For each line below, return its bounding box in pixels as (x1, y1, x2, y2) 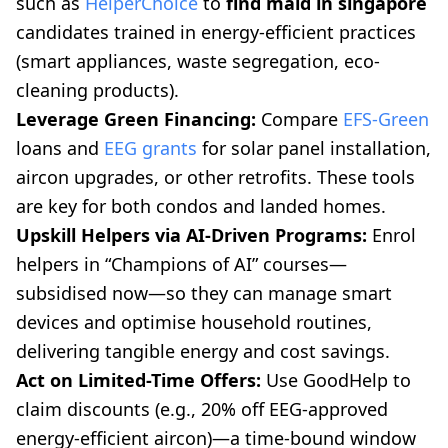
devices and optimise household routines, (16, 310, 372, 335)
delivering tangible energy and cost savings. (16, 339, 390, 364)
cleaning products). (16, 78, 179, 103)
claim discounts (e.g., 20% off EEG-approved (16, 397, 388, 422)
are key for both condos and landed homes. (16, 194, 386, 219)
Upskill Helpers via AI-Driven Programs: (16, 223, 367, 248)
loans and (16, 136, 104, 161)
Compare (256, 107, 343, 132)
